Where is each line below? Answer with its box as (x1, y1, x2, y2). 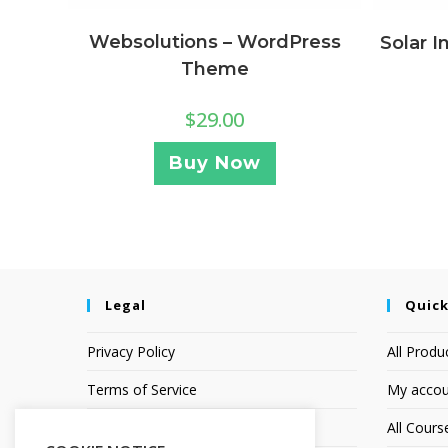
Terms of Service (87, 379, 197, 399)
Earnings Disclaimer (87, 417, 214, 437)
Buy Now (168, 151, 261, 174)
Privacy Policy (87, 341, 175, 361)
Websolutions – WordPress (88, 30, 341, 53)
